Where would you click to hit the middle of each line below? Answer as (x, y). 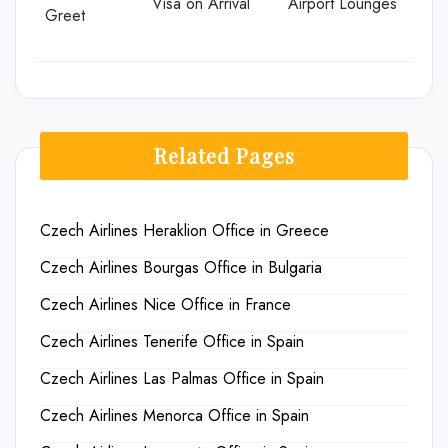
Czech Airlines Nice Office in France (165, 304)
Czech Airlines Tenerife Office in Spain (172, 341)
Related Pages (224, 155)
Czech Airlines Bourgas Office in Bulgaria (181, 267)
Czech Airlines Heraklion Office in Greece (184, 230)
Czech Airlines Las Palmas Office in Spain (182, 378)
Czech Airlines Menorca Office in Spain (174, 415)
